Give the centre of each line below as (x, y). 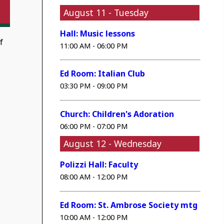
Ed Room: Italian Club (103, 74)
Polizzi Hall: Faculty (99, 165)
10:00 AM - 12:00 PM (94, 217)
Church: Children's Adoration (117, 114)
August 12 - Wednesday (113, 144)
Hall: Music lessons (98, 34)
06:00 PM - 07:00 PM (94, 126)
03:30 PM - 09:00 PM (94, 86)
